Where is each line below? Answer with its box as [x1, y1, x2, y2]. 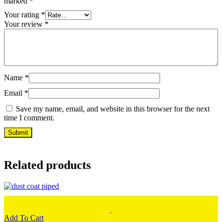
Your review [4, 20, 45, 29]
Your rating [4, 10, 41, 19]
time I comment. [4, 113, 55, 122]
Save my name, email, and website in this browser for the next [16, 105, 210, 113]
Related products [4, 159, 91, 172]
